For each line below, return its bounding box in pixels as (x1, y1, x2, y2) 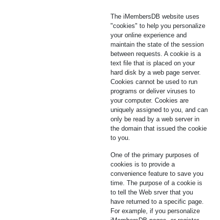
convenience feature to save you (110, 170, 203, 177)
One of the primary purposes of (110, 151, 199, 159)
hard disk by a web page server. (110, 69, 201, 76)
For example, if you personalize (110, 207, 200, 215)
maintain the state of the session (110, 41, 204, 48)
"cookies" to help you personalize (110, 22, 205, 29)
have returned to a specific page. (110, 198, 204, 205)
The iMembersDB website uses (110, 13, 199, 20)
